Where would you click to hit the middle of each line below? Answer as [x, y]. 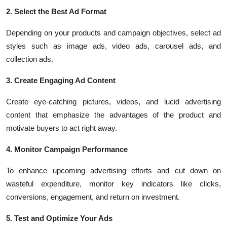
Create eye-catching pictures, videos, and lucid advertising [113, 102]
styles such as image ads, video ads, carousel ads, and [113, 46]
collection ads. [30, 59]
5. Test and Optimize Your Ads [59, 218]
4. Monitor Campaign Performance [67, 149]
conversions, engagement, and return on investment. [93, 197]
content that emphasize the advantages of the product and [113, 115]
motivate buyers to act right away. [62, 128]
